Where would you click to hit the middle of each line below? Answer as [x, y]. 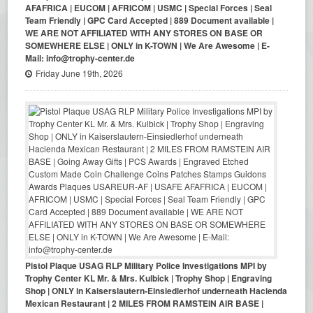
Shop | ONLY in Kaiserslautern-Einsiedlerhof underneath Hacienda [156, 291]
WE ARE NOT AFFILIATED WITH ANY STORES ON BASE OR [144, 33]
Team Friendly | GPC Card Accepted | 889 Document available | [150, 20]
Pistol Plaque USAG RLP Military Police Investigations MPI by [146, 265]
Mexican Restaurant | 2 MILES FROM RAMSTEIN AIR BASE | [145, 303]
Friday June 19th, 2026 [80, 73]
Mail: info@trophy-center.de [80, 58]
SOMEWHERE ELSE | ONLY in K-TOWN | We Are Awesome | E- [148, 45]
